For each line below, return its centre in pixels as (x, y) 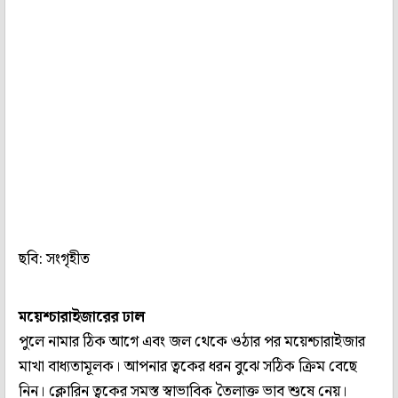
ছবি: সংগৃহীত (54, 259)
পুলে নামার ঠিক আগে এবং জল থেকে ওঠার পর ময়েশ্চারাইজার (192, 342)
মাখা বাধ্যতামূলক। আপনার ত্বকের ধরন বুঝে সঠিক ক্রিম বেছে (188, 366)
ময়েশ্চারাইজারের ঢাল (82, 317)
